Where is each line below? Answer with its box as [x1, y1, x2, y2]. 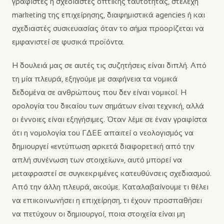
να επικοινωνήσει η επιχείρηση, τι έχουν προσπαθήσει [12, 196, 202, 204]
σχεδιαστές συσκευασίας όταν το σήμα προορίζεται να [12, 24, 204, 32]
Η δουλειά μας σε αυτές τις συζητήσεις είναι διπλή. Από [12, 61, 206, 69]
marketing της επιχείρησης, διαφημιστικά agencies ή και [12, 10, 205, 19]
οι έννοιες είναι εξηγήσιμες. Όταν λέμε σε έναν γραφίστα [12, 115, 207, 123]
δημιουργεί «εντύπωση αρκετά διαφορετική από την [12, 142, 194, 150]
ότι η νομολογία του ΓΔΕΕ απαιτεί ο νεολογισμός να [12, 128, 193, 137]
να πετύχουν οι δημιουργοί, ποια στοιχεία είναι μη [12, 209, 185, 218]
